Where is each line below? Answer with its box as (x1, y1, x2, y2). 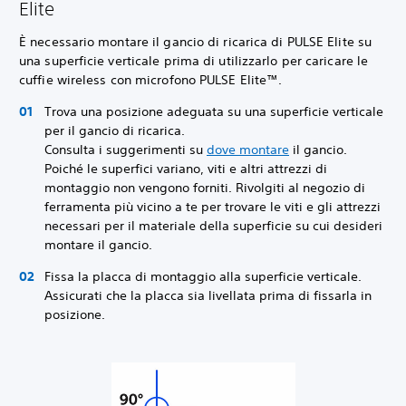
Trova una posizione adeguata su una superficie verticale (44, 103, 383, 120)
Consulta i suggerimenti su (44, 141, 207, 158)
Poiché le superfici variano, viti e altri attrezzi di (44, 160, 327, 177)
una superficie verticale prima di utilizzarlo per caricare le (19, 53, 369, 69)
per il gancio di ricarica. (44, 122, 185, 139)
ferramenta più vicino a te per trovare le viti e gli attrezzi (44, 198, 381, 215)
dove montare (207, 141, 289, 158)
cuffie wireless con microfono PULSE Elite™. (19, 72, 286, 88)
